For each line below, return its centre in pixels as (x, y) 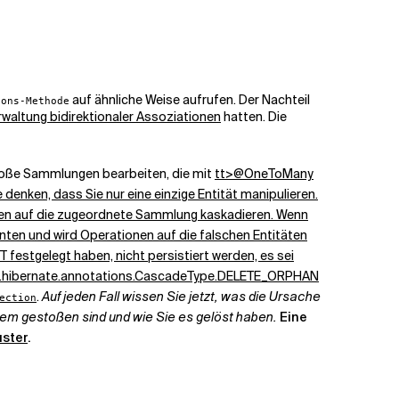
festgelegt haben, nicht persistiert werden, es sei (151, 256)
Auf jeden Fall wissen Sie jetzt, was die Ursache (181, 297)
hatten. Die (254, 117)
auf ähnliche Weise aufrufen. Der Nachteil (190, 100)
